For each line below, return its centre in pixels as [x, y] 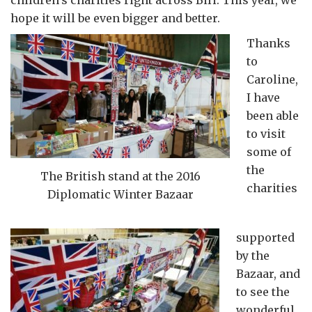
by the [253, 256]
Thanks [268, 43]
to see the [263, 292]
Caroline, [272, 79]
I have [263, 97]
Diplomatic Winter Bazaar [120, 194]
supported [265, 238]
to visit [266, 134]
